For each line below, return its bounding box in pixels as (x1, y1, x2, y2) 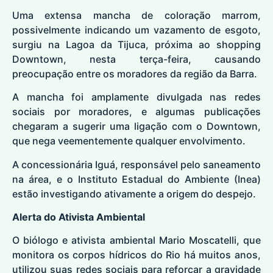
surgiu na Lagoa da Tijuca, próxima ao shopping (12, 38, 261, 51)
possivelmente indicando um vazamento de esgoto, (12, 23, 261, 36)
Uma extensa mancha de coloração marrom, (12, 9, 261, 21)
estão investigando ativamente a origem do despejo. (12, 187, 256, 200)
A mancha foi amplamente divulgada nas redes (12, 91, 261, 104)
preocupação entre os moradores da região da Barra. (12, 67, 257, 80)
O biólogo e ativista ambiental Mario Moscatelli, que (12, 234, 261, 247)
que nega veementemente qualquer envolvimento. (12, 135, 246, 147)
